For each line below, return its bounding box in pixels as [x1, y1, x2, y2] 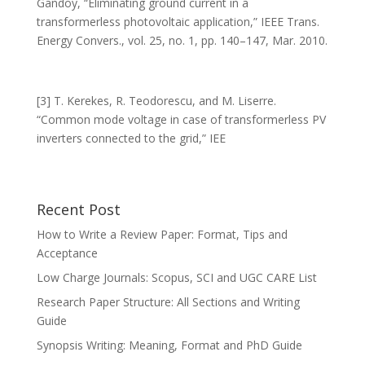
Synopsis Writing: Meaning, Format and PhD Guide [36, 337, 302, 353]
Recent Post [36, 200, 121, 219]
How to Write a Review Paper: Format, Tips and [36, 226, 288, 242]
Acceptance [36, 245, 98, 261]
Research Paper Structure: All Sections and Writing [36, 294, 300, 310]
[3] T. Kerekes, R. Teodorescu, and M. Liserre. [36, 93, 276, 108]
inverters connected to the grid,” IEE [36, 130, 226, 146]
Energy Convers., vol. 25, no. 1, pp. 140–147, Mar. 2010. [36, 33, 328, 48]
